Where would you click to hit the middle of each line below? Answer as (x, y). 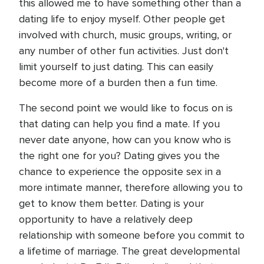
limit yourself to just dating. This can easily (116, 67)
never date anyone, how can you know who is (125, 140)
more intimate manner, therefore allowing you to (131, 187)
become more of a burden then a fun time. (118, 82)
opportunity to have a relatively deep (106, 219)
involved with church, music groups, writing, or (125, 35)
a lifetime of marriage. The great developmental (129, 251)
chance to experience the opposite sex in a (120, 171)
